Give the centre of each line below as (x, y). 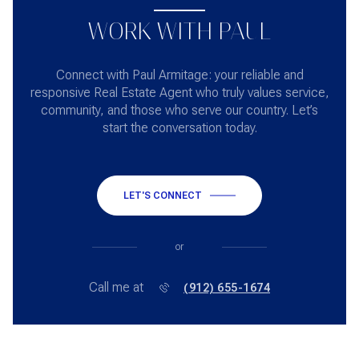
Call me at (116, 288)
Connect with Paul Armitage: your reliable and (179, 75)
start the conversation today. (179, 128)
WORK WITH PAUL (179, 31)
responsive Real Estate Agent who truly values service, (179, 93)
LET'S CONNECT (163, 196)
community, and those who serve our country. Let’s (179, 111)
